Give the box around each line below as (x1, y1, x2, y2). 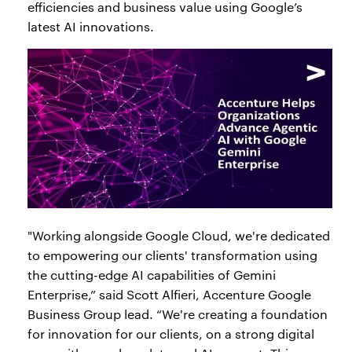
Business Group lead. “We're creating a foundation (27, 306, 328, 323)
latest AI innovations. (27, 18, 154, 35)
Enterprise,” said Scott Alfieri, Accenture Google (27, 286, 311, 303)
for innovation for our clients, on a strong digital (27, 325, 314, 343)
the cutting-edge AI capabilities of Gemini (27, 266, 276, 284)
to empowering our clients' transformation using (27, 247, 317, 264)
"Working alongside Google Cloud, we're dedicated (27, 227, 330, 244)
